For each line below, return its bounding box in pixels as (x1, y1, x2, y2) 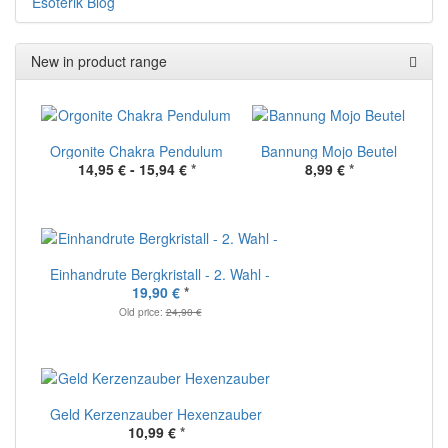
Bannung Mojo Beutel (261, 141, 397, 162)
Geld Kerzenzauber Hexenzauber (50, 404, 262, 425)
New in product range (31, 51, 167, 72)
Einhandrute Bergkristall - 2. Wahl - (50, 264, 270, 285)
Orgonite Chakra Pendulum (50, 141, 223, 162)
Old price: (118, 304, 166, 320)
